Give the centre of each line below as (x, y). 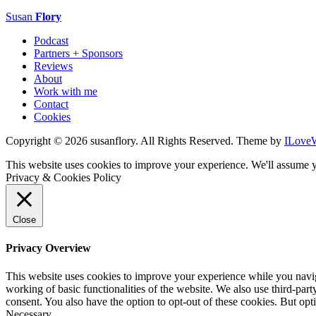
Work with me (66, 91)
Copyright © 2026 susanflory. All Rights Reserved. (121, 140)
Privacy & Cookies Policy (63, 177)
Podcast (51, 40)
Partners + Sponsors (78, 53)
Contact (51, 104)
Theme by (260, 140)
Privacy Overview (48, 248)
